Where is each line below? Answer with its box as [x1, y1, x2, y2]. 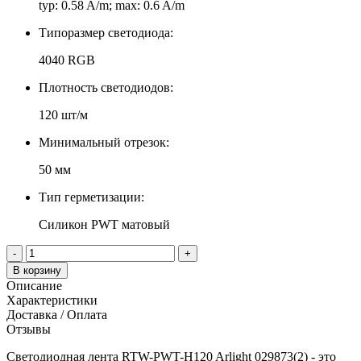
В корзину [23, 263, 61, 276]
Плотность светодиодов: [39, 80, 173, 94]
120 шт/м [39, 107, 88, 122]
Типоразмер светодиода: [39, 25, 173, 39]
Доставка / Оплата [6, 307, 107, 322]
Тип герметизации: [39, 189, 144, 204]
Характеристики [6, 293, 98, 307]
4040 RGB [39, 52, 95, 67]
